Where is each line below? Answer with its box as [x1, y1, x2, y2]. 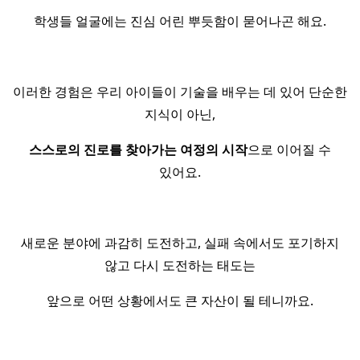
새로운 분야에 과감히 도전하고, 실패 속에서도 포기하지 [21, 234, 339, 252]
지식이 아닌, [145, 105, 215, 124]
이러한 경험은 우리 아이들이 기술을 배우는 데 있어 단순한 [13, 83, 347, 101]
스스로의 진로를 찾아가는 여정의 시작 [29, 141, 247, 159]
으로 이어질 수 [247, 141, 331, 159]
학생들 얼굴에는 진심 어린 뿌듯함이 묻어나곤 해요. [34, 12, 326, 31]
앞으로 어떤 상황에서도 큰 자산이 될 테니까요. [47, 292, 313, 310]
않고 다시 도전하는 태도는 [104, 256, 256, 275]
